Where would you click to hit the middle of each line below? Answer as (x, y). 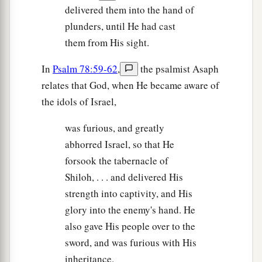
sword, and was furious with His (131, 243)
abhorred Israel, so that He (120, 144)
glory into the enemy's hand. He (130, 210)
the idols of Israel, (79, 102)
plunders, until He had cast (120, 26)
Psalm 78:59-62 (85, 69)
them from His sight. (107, 43)
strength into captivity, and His (129, 194)
